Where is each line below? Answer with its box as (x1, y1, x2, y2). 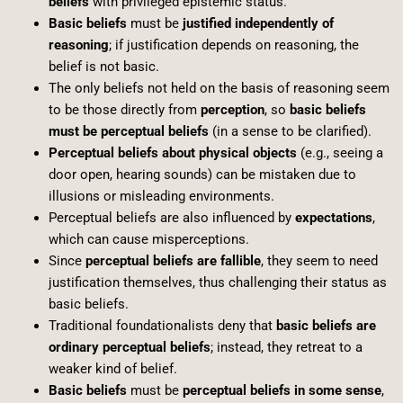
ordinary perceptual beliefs (48, 338, 210, 355)
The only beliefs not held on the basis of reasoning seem (48, 79, 390, 96)
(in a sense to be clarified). (208, 122, 372, 139)
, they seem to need (260, 252, 378, 269)
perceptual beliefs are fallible (85, 252, 261, 269)
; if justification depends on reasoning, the (108, 36, 359, 53)
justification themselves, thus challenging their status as (48, 273, 387, 291)
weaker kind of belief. (48, 360, 177, 377)
